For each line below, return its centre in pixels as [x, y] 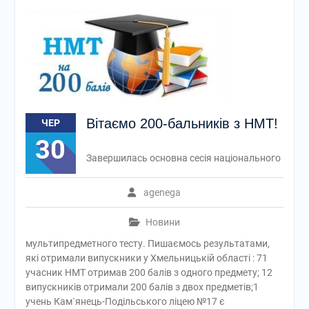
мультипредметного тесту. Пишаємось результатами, [147, 243]
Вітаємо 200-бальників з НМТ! [182, 123]
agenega [162, 192]
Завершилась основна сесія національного [183, 158]
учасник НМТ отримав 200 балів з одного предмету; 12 [149, 272]
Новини [162, 222]
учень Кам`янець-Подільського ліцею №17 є [125, 301]
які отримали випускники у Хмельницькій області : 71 [146, 258]
